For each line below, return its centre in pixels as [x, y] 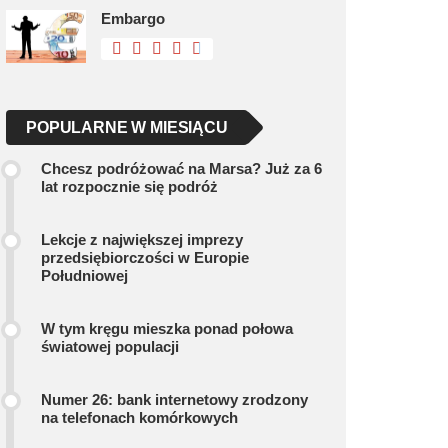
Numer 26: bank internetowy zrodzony [174, 399]
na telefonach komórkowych [139, 417]
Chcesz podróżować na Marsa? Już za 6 [181, 168]
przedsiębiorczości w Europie [145, 257]
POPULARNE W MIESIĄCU [127, 127]
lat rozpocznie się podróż [129, 186]
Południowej [84, 275]
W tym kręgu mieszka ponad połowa [167, 328]
